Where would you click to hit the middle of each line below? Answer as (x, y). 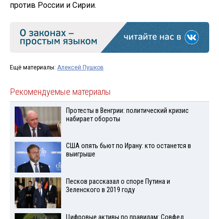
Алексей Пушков (80, 67)
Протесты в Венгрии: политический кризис (127, 110)
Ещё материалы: (33, 67)
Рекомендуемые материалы (60, 92)
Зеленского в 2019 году (100, 190)
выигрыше (80, 154)
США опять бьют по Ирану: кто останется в (128, 146)
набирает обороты (93, 119)
